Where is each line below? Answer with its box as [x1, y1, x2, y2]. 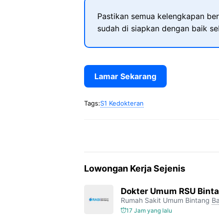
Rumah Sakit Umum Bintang [121, 196, 210, 204]
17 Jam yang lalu [126, 206, 172, 214]
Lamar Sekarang [94, 71, 156, 81]
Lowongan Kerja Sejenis [84, 163, 185, 174]
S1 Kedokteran [100, 99, 144, 107]
